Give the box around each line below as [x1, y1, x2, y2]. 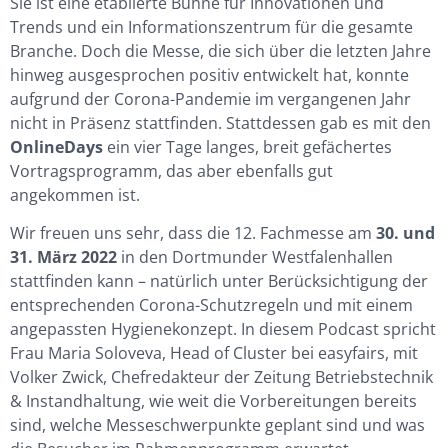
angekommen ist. [10, 184, 140, 206]
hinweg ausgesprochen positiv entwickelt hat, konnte [10, 64, 409, 86]
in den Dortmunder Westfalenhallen [117, 246, 393, 269]
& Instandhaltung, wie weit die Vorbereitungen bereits [10, 390, 417, 413]
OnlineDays [10, 136, 107, 158]
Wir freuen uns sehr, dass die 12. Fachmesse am [10, 222, 376, 245]
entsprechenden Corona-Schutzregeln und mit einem [10, 294, 413, 317]
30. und [376, 222, 435, 245]
